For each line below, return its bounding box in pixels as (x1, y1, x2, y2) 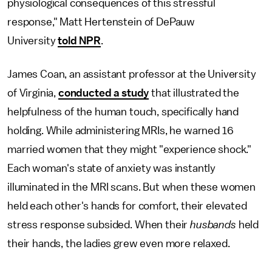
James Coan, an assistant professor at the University (7, 69, 256, 80)
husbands (190, 219, 236, 230)
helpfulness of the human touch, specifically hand (7, 106, 239, 117)
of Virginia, (7, 87, 58, 98)
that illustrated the (149, 87, 239, 98)
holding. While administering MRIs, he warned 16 (7, 125, 234, 136)
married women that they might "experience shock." (7, 144, 252, 155)
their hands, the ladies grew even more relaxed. (7, 238, 230, 249)
